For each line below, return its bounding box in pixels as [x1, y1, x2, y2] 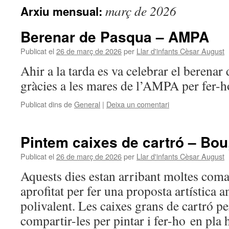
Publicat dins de [20, 99, 72, 109]
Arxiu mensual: [20, 3, 105, 19]
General [74, 99, 100, 109]
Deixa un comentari [106, 99, 169, 109]
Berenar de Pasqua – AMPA [20, 26, 209, 47]
